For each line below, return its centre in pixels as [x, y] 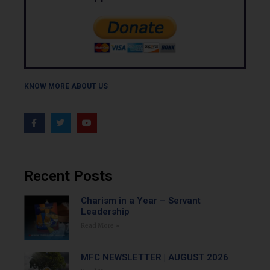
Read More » [100, 226]
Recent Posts [68, 176]
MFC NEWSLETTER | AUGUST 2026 [154, 257]
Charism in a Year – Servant [140, 201]
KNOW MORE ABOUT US [66, 86]
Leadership [105, 212]
